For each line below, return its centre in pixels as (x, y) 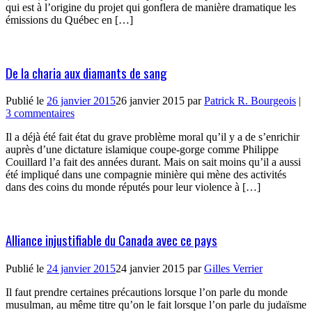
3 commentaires (40, 114)
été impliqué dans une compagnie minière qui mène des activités (146, 175)
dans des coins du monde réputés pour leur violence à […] (133, 187)
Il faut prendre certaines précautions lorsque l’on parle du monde (147, 292)
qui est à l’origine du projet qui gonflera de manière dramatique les (151, 7)
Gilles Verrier (233, 268)
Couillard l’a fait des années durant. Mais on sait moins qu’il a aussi (153, 162)
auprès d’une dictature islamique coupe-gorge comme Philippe (142, 150)
